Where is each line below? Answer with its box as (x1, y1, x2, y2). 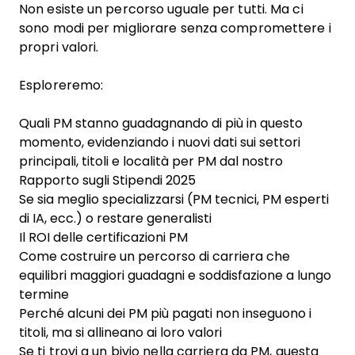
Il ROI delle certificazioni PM (19, 231, 188, 244)
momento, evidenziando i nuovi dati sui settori (19, 136, 300, 149)
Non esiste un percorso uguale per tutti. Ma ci (19, 2, 303, 16)
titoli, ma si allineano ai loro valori (19, 326, 222, 339)
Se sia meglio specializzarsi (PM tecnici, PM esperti (19, 193, 329, 206)
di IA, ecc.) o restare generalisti (19, 212, 212, 225)
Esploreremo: (19, 78, 104, 92)
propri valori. (19, 40, 99, 54)
